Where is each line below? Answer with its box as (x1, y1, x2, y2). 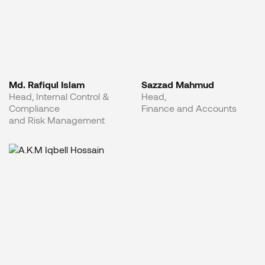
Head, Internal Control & (9, 91, 109, 102)
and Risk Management (9, 114, 105, 126)
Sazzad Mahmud (141, 79, 214, 91)
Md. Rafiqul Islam (9, 79, 85, 91)
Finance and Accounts (141, 102, 237, 114)
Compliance (9, 102, 60, 114)
